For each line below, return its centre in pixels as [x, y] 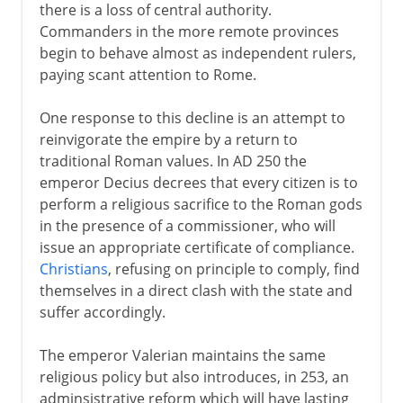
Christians [73, 269]
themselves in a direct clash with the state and [196, 290]
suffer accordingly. [102, 312]
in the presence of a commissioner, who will [187, 225]
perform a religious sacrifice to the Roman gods [201, 204]
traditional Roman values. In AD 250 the [173, 161]
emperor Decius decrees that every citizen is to [198, 182]
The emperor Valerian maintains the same [182, 355]
